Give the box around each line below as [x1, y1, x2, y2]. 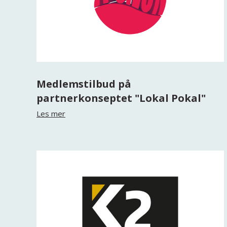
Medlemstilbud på [36, 77, 131, 91]
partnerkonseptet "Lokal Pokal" [36, 91, 206, 105]
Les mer [36, 108, 65, 119]
